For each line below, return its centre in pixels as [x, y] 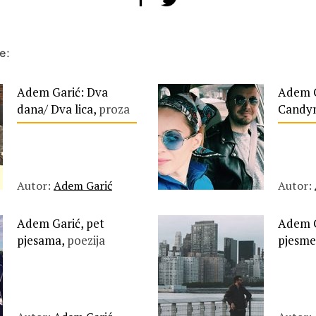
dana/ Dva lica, [58, 109]
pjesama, [42, 240]
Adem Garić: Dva [62, 92]
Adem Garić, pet [61, 223]
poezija [86, 240]
